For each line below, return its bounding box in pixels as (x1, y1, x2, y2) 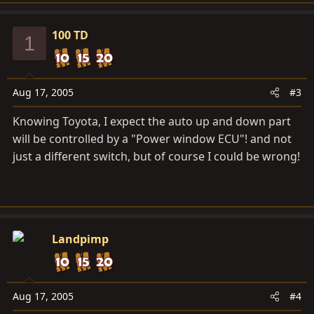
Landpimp (52, 231, 109, 247)
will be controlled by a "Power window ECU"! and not (13, 131, 292, 146)
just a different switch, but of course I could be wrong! (13, 149, 300, 164)
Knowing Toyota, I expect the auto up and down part (13, 114, 291, 129)
